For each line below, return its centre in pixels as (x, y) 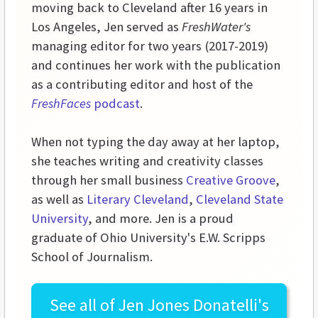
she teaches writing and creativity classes (147, 161)
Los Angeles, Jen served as (106, 27)
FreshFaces (62, 104)
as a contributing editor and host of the (142, 84)
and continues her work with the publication (156, 65)
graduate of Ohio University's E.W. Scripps (148, 238)
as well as (59, 199)
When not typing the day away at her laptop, (155, 142)
